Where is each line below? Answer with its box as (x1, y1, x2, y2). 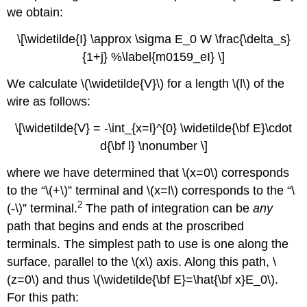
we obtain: (7, 5, 64, 20)
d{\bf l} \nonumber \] (99, 138, 208, 153)
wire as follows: (7, 94, 91, 108)
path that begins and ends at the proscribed (7, 219, 245, 233)
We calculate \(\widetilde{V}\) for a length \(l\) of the (7, 76, 285, 90)
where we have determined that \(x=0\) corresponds (7, 165, 290, 180)
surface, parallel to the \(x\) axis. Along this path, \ (7, 254, 277, 269)
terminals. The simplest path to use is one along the (7, 236, 289, 251)
